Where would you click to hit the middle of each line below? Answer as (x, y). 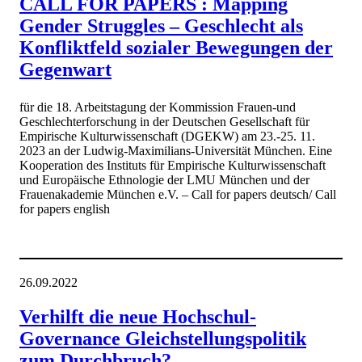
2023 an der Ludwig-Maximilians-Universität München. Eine (176, 151)
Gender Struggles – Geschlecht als (161, 25)
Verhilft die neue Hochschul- (138, 317)
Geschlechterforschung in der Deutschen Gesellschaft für (164, 122)
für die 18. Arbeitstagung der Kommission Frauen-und (158, 107)
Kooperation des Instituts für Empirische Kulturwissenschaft (173, 166)
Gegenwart (65, 69)
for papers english (65, 209)
